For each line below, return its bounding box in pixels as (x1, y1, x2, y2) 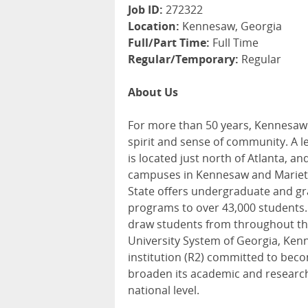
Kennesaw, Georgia (179, 19, 282, 34)
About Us (128, 85, 178, 100)
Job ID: (128, 2, 163, 18)
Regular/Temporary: (128, 52, 239, 67)
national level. (128, 283, 199, 298)
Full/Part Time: (128, 35, 210, 51)
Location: (128, 19, 179, 34)
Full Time (210, 35, 258, 51)
